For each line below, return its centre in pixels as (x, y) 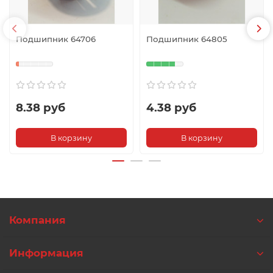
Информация (46, 253)
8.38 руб (41, 108)
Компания (37, 220)
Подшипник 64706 (56, 39)
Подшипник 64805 (187, 39)
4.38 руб (171, 108)
